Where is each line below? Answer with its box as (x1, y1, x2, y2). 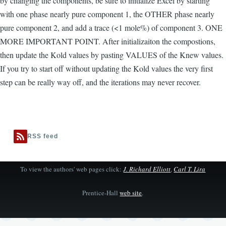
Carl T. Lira (174, 164, 206, 174)
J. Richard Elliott (123, 164, 171, 174)
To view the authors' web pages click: (20, 164, 124, 174)
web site (120, 188, 142, 197)
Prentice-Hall (82, 188, 120, 197)
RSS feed (27, 133, 58, 140)
